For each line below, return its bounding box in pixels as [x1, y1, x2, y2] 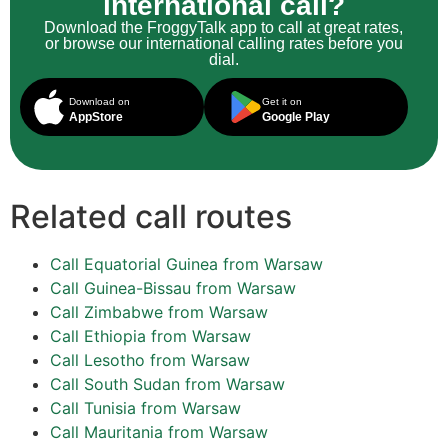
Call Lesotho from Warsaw [50, 349, 250, 370]
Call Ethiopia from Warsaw [50, 325, 251, 346]
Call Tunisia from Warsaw [50, 397, 241, 418]
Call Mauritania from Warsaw [50, 421, 268, 442]
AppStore [69, 109, 123, 124]
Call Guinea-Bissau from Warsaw [50, 277, 296, 298]
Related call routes [10, 196, 292, 236]
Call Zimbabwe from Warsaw [50, 301, 268, 322]
